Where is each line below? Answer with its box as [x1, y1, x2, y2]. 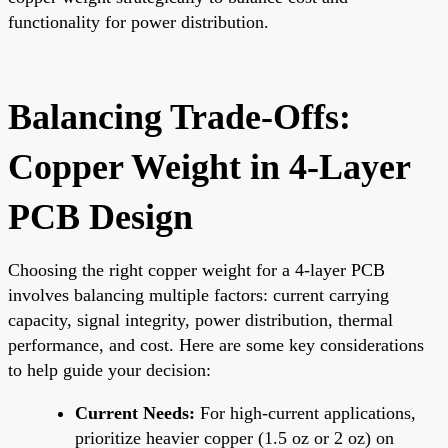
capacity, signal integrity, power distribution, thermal [8, 309, 393, 330]
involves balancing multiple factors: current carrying [8, 284, 389, 305]
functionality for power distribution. [8, 11, 269, 32]
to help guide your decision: [8, 359, 211, 380]
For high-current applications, [195, 402, 416, 423]
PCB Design [8, 196, 193, 237]
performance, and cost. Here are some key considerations [8, 334, 424, 355]
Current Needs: [75, 402, 195, 423]
